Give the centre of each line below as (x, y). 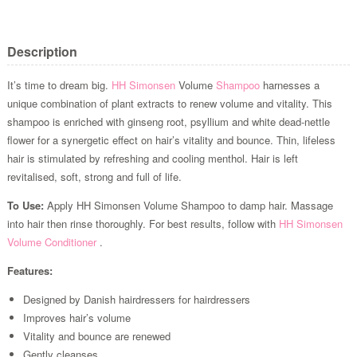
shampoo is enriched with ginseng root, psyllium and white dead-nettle (168, 121)
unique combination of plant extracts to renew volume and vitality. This (169, 103)
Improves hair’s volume (76, 317)
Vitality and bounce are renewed (96, 335)
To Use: (25, 205)
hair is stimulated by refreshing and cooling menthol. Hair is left (152, 158)
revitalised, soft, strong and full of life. (94, 176)
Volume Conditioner (53, 241)
